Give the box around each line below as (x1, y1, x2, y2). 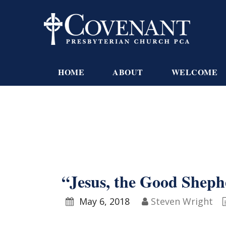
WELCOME (171, 66, 217, 78)
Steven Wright (151, 195, 213, 207)
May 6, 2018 (77, 195, 130, 207)
